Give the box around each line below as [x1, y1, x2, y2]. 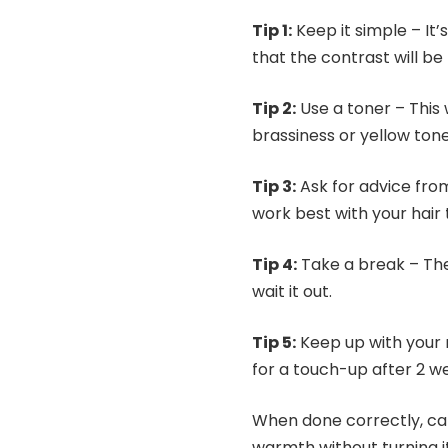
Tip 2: [252, 96, 296, 120]
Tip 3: [252, 174, 296, 198]
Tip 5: [252, 330, 296, 354]
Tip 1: [252, 18, 292, 42]
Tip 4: [252, 252, 297, 276]
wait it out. [252, 279, 332, 303]
